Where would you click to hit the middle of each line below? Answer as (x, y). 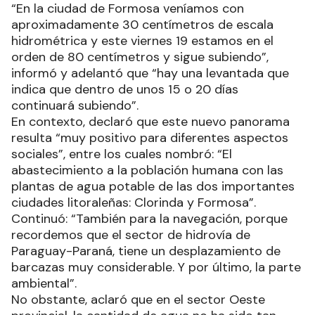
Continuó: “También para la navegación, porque (149, 218)
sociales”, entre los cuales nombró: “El (122, 154)
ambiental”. (44, 283)
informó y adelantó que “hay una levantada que (150, 73)
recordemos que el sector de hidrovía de (131, 234)
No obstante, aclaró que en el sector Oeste (138, 299)
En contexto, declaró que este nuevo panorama (150, 121)
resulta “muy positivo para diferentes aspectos (150, 137)
